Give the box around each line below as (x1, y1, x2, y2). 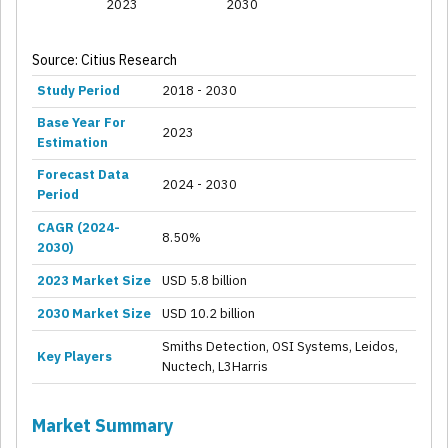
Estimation (37, 134, 108, 152)
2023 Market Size (37, 272, 151, 290)
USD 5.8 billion (162, 272, 247, 290)
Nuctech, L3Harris (162, 358, 268, 376)
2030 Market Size (37, 305, 151, 323)
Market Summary (32, 414, 174, 438)
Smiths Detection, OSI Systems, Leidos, (162, 338, 398, 356)
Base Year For (37, 114, 126, 132)
